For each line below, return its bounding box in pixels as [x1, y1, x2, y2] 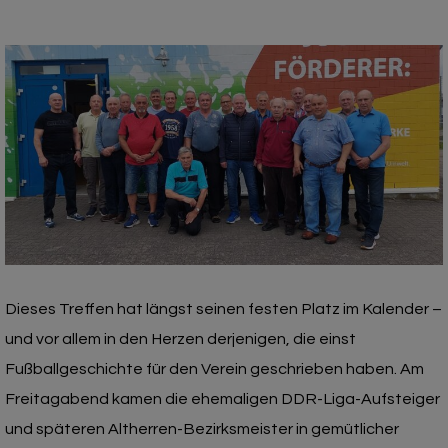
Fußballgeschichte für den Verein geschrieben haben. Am [5, 360, 424, 377]
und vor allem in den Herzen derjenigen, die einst [5, 330, 356, 347]
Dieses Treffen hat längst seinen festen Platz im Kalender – [5, 300, 442, 317]
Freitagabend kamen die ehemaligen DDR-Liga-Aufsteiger [5, 390, 440, 407]
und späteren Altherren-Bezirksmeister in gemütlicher [5, 420, 399, 437]
